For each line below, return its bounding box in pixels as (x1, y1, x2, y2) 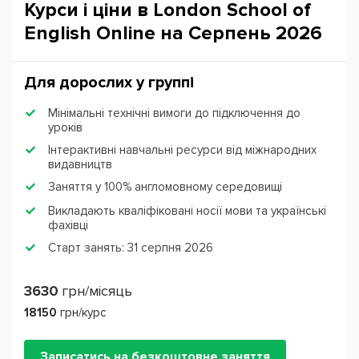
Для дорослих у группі (24, 73, 194, 93)
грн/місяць (62, 282, 132, 301)
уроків (48, 120, 83, 135)
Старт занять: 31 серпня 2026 (48, 240, 213, 256)
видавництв (48, 157, 112, 172)
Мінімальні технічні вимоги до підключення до (48, 106, 301, 121)
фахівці (48, 218, 88, 233)
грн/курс (60, 305, 107, 321)
